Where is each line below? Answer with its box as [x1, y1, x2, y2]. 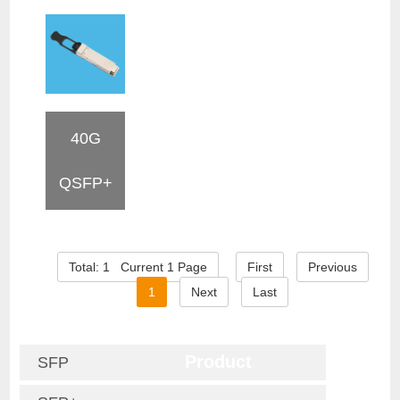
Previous [307, 260, 357, 275]
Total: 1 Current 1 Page [68, 260, 207, 275]
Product [184, 352, 252, 372]
